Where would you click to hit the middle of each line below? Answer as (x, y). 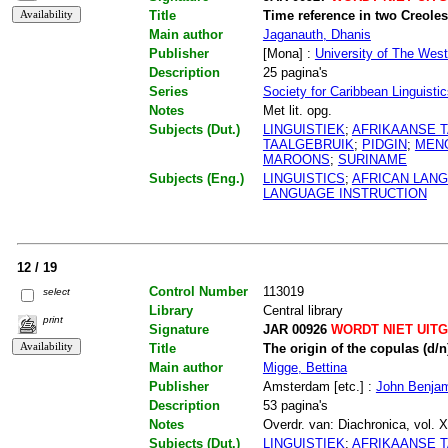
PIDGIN (384, 145)
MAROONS (296, 160)
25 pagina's (295, 73)
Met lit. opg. (297, 111)
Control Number (198, 292)
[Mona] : (288, 54)
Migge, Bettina (304, 368)
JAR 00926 (294, 330)
